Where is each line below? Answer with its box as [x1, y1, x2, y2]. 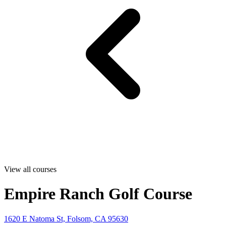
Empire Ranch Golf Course [4, 185, 192, 203]
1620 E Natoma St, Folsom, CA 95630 [4, 214, 128, 223]
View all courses [4, 165, 56, 174]
